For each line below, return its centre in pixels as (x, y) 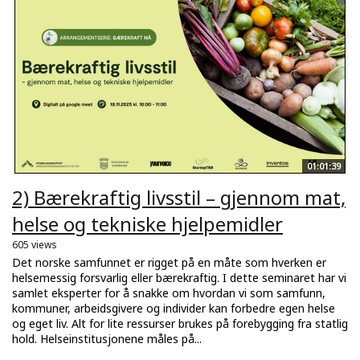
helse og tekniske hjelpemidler (147, 224)
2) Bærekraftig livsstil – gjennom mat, (179, 198)
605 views (35, 245)
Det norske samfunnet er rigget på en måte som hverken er (169, 263)
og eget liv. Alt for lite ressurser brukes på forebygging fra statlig (180, 324)
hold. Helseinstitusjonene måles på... (107, 339)
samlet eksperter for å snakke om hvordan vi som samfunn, (169, 293)
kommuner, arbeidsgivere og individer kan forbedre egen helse (174, 309)
